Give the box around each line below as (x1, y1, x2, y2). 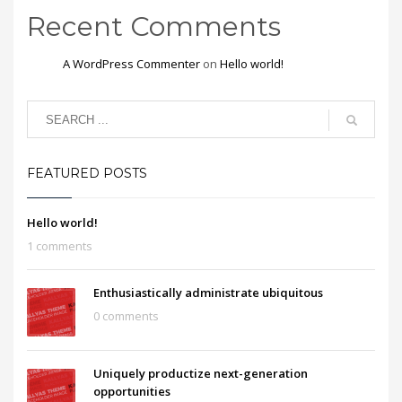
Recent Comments (27, 10, 281, 44)
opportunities (93, 383, 170, 400)
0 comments (93, 308, 159, 325)
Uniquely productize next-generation (93, 365, 308, 382)
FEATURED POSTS (27, 165, 147, 182)
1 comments (27, 238, 92, 255)
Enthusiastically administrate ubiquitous (93, 284, 323, 301)
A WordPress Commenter (63, 56, 200, 73)
